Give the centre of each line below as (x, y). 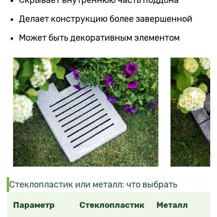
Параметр (34, 205)
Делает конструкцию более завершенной (106, 19)
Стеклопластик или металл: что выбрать (93, 184)
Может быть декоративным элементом (100, 38)
